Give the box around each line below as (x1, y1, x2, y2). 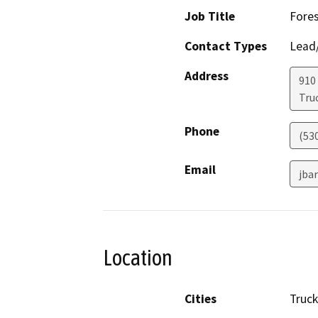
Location (103, 244, 172, 270)
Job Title (185, 8, 235, 24)
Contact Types (185, 38, 267, 54)
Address (185, 67, 229, 84)
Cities (185, 291, 216, 307)
